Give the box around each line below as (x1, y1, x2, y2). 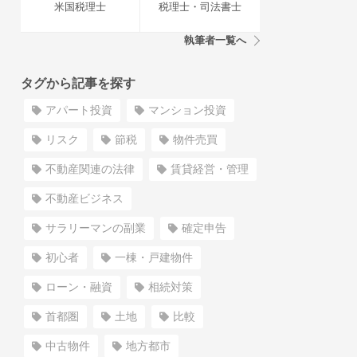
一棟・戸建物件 (115, 251, 193, 264)
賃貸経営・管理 (171, 163, 249, 175)
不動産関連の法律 (45, 163, 135, 175)
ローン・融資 (45, 280, 112, 293)
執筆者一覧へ (184, 34, 246, 46)
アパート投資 (45, 104, 112, 116)
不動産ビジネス (45, 192, 124, 205)
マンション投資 (148, 104, 226, 116)
